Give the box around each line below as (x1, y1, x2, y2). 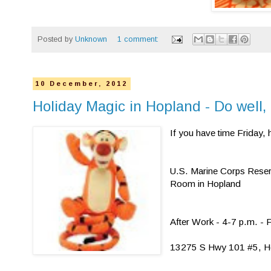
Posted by (38, 34, 75, 44)
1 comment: (117, 34, 161, 44)
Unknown (75, 34, 107, 44)
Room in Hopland (170, 178, 241, 189)
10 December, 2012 (35, 80, 128, 88)
